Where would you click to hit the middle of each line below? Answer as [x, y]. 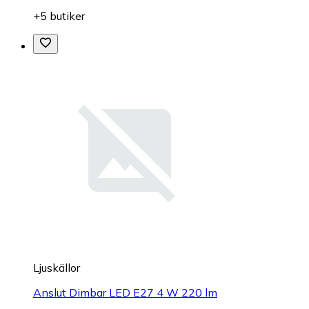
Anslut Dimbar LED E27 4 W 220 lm [125, 293]
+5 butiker [59, 16]
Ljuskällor [57, 268]
